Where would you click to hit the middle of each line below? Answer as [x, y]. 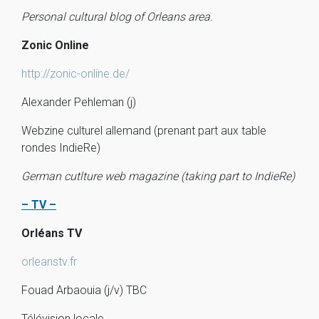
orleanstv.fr [49, 262]
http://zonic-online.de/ [75, 74]
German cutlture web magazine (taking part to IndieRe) [158, 176]
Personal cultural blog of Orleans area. [117, 17]
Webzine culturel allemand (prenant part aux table [144, 131]
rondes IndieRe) [61, 148]
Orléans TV [52, 233]
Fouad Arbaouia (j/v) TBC [84, 290]
